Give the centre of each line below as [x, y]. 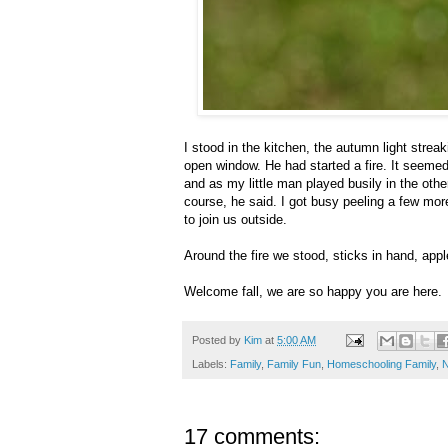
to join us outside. [235, 219]
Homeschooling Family [381, 364]
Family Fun [294, 364]
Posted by [218, 339]
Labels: [211, 364]
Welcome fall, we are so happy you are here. [313, 291]
